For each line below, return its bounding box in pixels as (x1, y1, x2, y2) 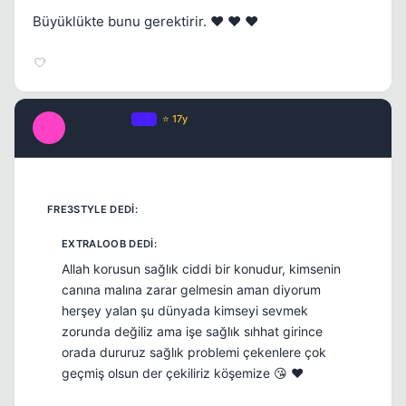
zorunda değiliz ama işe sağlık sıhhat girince (62, 323, 323, 339)
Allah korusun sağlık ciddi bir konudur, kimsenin (62, 260, 341, 276)
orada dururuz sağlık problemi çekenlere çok (62, 343, 326, 360)
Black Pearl (65, 111, 131, 127)
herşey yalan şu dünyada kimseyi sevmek (62, 302, 308, 318)
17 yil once (65, 130, 120, 145)
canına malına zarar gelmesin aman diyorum (62, 281, 321, 297)
